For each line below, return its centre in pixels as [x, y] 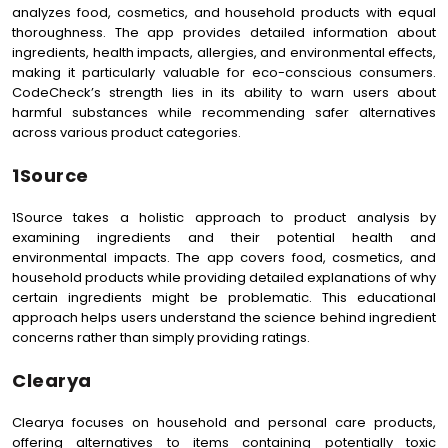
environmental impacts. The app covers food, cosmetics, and [224, 257]
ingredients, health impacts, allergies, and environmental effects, [224, 52]
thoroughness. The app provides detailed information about [224, 32]
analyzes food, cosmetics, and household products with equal [224, 12]
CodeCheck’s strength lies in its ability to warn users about [224, 92]
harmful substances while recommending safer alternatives [224, 112]
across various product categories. [126, 132]
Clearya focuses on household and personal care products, [224, 422]
